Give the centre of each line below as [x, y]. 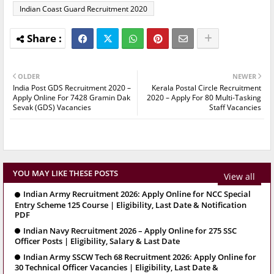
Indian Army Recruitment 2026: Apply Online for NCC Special [137, 194]
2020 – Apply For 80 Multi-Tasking [204, 98]
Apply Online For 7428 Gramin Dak [72, 98]
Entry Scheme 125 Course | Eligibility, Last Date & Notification [131, 205]
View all [239, 176]
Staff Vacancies [235, 108]
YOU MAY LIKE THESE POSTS [65, 173]
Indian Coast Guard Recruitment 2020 [83, 9]
